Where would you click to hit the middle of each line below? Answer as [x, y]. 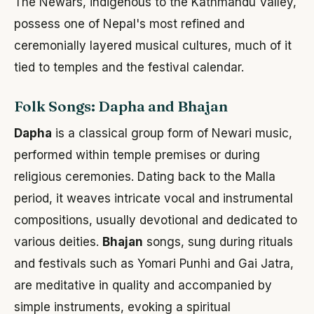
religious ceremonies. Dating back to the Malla [145, 177]
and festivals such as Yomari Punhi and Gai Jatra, [154, 264]
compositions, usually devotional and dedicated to [156, 220]
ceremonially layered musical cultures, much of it [153, 46]
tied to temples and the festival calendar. [129, 68]
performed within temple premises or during [137, 155]
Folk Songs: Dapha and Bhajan [121, 107]
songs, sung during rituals [218, 242]
